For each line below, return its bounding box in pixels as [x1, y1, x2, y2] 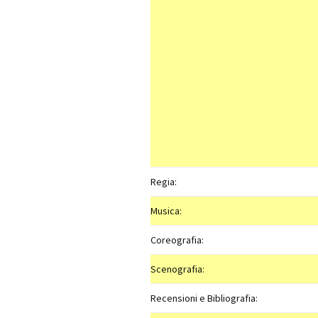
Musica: [150, 204, 182, 217]
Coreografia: [150, 234, 204, 246]
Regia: [150, 175, 177, 188]
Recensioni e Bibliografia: [150, 292, 258, 305]
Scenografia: [150, 263, 204, 275]
